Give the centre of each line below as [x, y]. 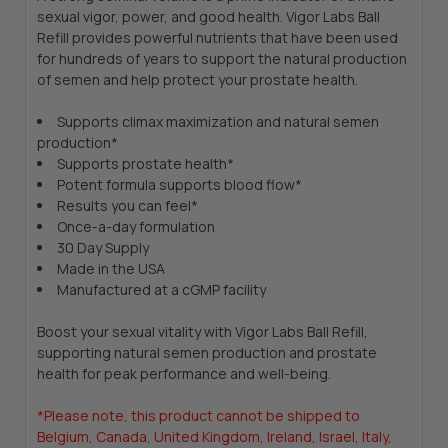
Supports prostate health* [145, 164]
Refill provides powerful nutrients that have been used [217, 38]
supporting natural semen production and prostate [206, 353]
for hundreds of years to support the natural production [221, 59]
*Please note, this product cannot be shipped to [198, 416]
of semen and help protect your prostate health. [197, 80]
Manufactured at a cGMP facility [161, 290]
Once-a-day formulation [135, 227]
